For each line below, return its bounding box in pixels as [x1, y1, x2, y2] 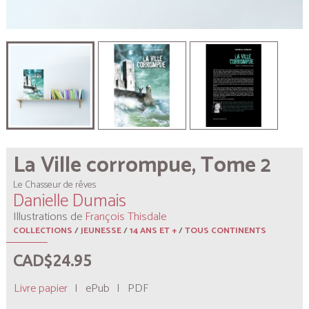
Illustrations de [13, 208, 85, 226]
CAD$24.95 [13, 252, 92, 269]
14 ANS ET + [130, 223, 177, 238]
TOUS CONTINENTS [185, 223, 266, 238]
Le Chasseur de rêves [13, 177, 96, 193]
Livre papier [14, 279, 68, 298]
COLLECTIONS [13, 223, 72, 238]
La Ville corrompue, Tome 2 [13, 148, 271, 183]
